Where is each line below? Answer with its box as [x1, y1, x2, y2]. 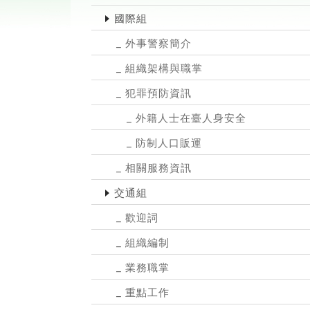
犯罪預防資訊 [125, 86, 192, 100]
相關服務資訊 [125, 161, 192, 174]
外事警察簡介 [125, 37, 192, 50]
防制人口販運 [136, 136, 202, 149]
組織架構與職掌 [125, 62, 203, 75]
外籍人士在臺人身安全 [136, 111, 246, 125]
